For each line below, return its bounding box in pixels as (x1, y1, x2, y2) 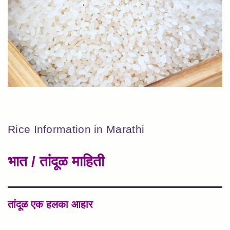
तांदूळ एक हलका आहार (8, 198, 93, 210)
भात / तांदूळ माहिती (8, 153, 104, 169)
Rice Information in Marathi (8, 123, 145, 135)
